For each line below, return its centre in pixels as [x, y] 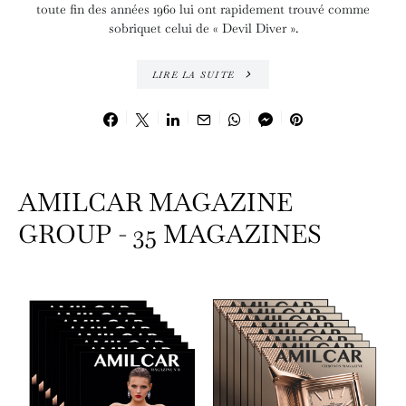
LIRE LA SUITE [193, 74]
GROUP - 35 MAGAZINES [170, 234]
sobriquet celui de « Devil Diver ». [203, 28]
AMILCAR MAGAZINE [155, 202]
